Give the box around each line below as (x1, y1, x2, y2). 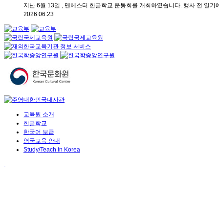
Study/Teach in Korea (23, 146, 80, 153)
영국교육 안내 (23, 137, 60, 144)
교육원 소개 (23, 110, 54, 118)
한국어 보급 (23, 128, 54, 135)
